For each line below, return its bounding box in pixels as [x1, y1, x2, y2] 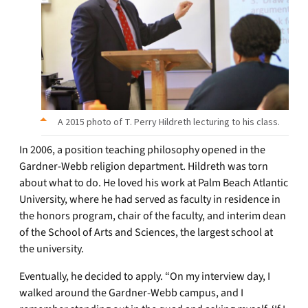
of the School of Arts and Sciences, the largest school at [19, 225, 273, 240]
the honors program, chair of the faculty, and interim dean [19, 208, 286, 223]
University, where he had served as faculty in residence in [19, 192, 280, 207]
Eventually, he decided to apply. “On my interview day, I [19, 269, 270, 284]
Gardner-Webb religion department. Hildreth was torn [19, 159, 268, 174]
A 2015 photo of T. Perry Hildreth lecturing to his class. [58, 115, 280, 129]
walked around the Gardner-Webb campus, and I [19, 285, 243, 300]
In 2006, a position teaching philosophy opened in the [19, 142, 265, 157]
